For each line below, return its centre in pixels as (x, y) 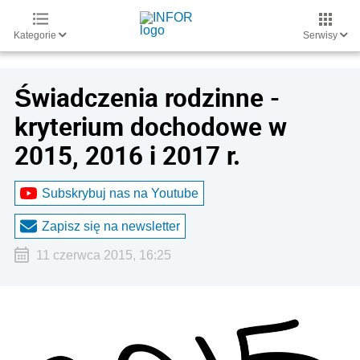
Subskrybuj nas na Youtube (120, 193)
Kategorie (36, 35)
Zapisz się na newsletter (111, 226)
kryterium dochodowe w (151, 126)
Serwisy (321, 35)
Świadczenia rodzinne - (147, 97)
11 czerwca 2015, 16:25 (103, 255)
